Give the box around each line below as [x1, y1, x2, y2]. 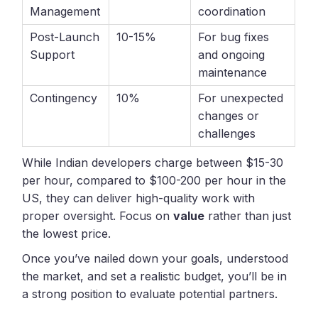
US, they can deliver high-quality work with [22, 191, 256, 206]
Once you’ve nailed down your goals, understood [22, 251, 289, 266]
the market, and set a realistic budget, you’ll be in [22, 269, 287, 284]
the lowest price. [22, 226, 111, 241]
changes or [198, 109, 260, 124]
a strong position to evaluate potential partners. [22, 287, 278, 302]
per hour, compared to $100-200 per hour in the [22, 173, 287, 188]
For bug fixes [198, 30, 270, 45]
